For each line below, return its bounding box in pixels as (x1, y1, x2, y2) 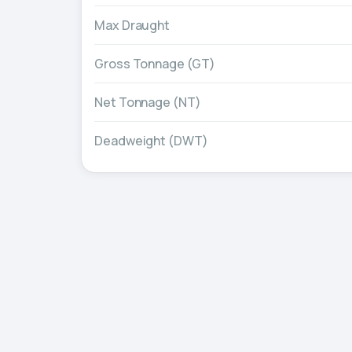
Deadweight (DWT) (94, 131, 208, 149)
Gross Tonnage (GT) (94, 54, 215, 72)
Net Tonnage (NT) (94, 93, 201, 111)
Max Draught (94, 16, 170, 34)
